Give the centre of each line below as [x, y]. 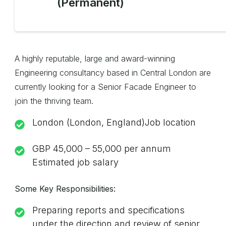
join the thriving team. [54, 101]
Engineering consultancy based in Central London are [113, 73]
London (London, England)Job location [114, 122]
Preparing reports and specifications [108, 210]
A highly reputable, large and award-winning [95, 59]
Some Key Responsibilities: [65, 189]
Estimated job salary [75, 162]
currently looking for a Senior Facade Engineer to [105, 87]
